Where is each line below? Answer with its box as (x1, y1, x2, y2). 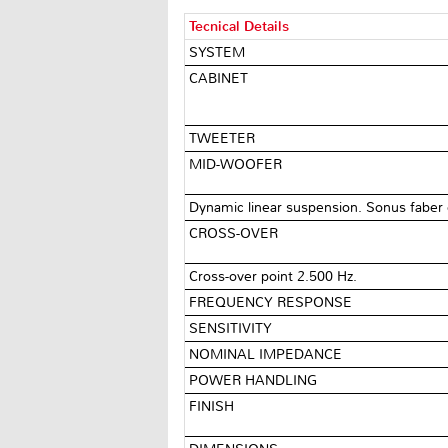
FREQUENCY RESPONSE (189, 293, 357, 311)
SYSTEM (189, 43, 250, 61)
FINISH (189, 397, 239, 415)
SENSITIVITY (189, 319, 277, 337)
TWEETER (189, 129, 260, 147)
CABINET (189, 69, 253, 87)
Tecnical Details (189, 17, 290, 35)
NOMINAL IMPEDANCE (189, 345, 347, 363)
